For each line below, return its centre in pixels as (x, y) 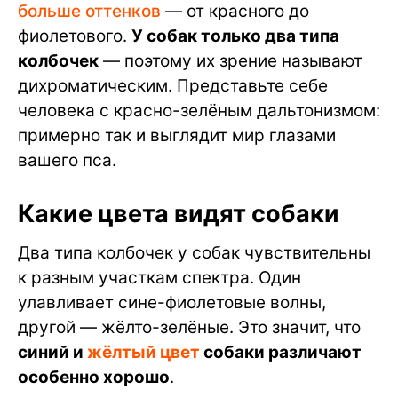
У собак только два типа (235, 36)
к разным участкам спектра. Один (159, 278)
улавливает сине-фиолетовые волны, (172, 303)
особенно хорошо (94, 378)
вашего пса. (67, 161)
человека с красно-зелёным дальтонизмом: (199, 111)
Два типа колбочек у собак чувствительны (194, 253)
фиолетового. (75, 36)
